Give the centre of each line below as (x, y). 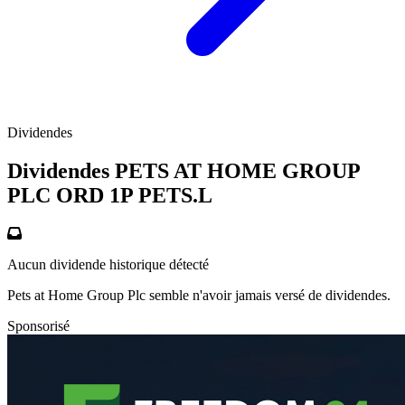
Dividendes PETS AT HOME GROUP (184, 171)
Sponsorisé (38, 325)
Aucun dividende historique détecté (108, 264)
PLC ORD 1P (73, 196)
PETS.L (175, 196)
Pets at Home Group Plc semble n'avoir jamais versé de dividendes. (199, 295)
